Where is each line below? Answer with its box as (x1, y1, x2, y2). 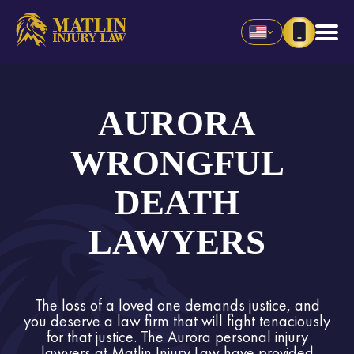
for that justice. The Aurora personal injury (46, 326, 308, 348)
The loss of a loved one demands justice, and (34, 295, 320, 316)
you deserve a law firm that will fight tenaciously (24, 311, 330, 332)
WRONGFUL (70, 143, 284, 183)
